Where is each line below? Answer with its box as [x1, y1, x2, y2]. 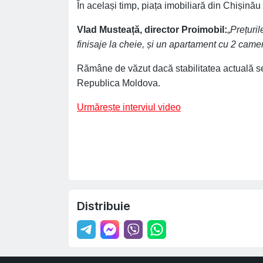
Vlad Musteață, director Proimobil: [77, 25, 227, 35]
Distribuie [77, 199, 130, 213]
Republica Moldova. [77, 78, 160, 88]
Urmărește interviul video [77, 102, 181, 112]
